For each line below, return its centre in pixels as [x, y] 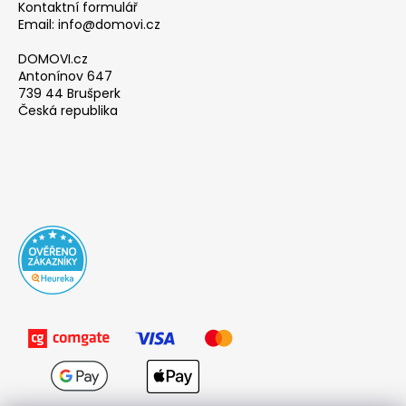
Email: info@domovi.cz [89, 24]
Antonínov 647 [65, 76]
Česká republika [68, 110]
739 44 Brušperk [69, 93]
